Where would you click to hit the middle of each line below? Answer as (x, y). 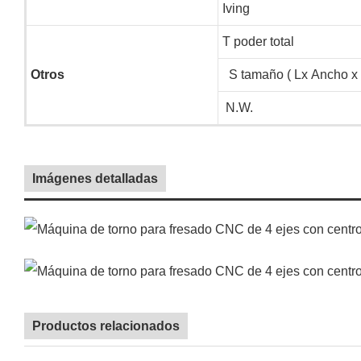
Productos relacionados (106, 326)
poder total (262, 41)
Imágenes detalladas (95, 178)
